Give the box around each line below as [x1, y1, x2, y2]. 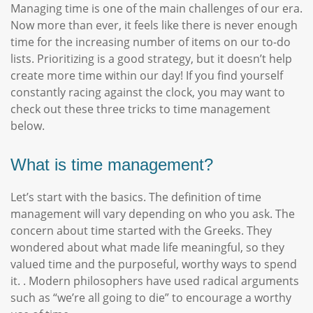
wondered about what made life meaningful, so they [10, 240, 284, 255]
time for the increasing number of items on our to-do [10, 34, 291, 50]
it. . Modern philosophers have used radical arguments [10, 273, 299, 289]
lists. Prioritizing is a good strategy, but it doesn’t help [10, 51, 292, 66]
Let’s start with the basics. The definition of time [10, 189, 261, 205]
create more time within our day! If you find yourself [10, 68, 283, 83]
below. [10, 118, 45, 133]
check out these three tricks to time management [10, 101, 270, 117]
